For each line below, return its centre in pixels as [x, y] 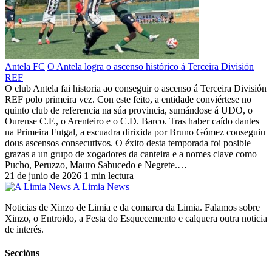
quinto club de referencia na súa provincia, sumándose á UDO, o [129, 110]
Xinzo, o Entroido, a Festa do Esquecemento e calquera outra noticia [136, 218]
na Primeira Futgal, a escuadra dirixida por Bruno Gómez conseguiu [135, 132]
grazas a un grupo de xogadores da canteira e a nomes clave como [131, 154]
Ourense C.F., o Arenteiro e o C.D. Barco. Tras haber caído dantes [132, 121]
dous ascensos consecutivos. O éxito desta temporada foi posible [128, 143]
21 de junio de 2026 [43, 175]
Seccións [22, 253]
